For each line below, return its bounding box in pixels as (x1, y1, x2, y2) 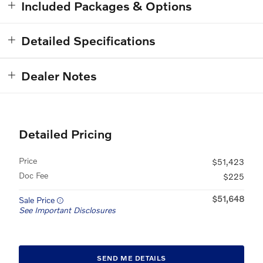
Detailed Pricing (19, 126, 112, 141)
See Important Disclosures (19, 205, 116, 215)
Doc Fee (19, 170, 48, 181)
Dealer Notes (21, 68, 97, 83)
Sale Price (19, 195, 57, 205)
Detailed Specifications (21, 33, 156, 48)
